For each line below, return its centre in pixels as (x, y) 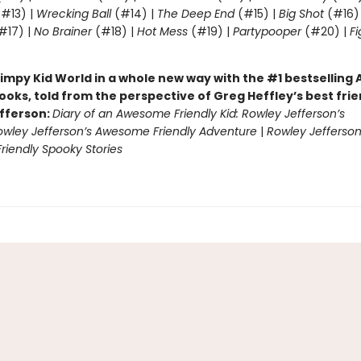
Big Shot (301, 14)
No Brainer (62, 31)
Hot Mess (162, 31)
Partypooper (267, 31)
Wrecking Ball (75, 14)
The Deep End (195, 14)
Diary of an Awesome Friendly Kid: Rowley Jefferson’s (198, 114)
